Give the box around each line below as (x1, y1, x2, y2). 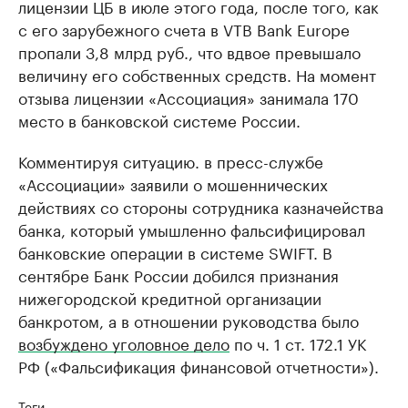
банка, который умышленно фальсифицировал (18, 217, 365, 240)
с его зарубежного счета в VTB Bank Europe (18, 16, 350, 40)
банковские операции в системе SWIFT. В (18, 240, 332, 263)
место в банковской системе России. (18, 107, 301, 131)
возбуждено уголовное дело (18, 331, 229, 354)
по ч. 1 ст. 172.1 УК (229, 331, 366, 354)
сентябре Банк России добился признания (18, 262, 339, 286)
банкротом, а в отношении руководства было (18, 308, 359, 331)
